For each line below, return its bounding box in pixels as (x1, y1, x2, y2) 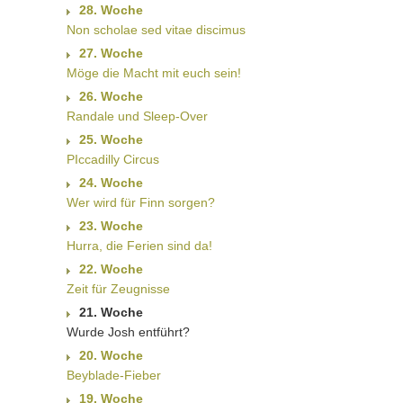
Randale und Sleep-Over (67, 109, 208, 124)
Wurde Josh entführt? (67, 325, 190, 340)
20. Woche (79, 348, 143, 363)
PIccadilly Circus (67, 152, 159, 167)
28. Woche (79, 3, 143, 18)
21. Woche (79, 305, 143, 320)
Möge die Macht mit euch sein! (67, 66, 241, 81)
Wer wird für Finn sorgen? (67, 195, 215, 210)
